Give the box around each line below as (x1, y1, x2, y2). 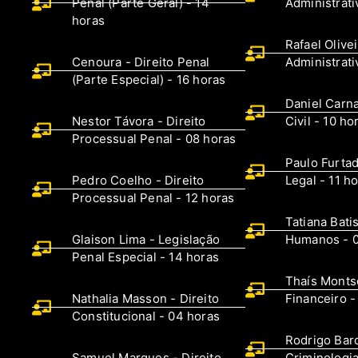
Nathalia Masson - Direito (72, 290, 219, 306)
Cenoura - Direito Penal (72, 54, 210, 70)
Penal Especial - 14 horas (72, 249, 219, 265)
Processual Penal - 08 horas (72, 130, 237, 146)
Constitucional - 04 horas (72, 308, 220, 324)
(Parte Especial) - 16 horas (72, 71, 226, 87)
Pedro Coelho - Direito (72, 172, 205, 188)
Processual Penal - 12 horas (72, 189, 235, 205)
